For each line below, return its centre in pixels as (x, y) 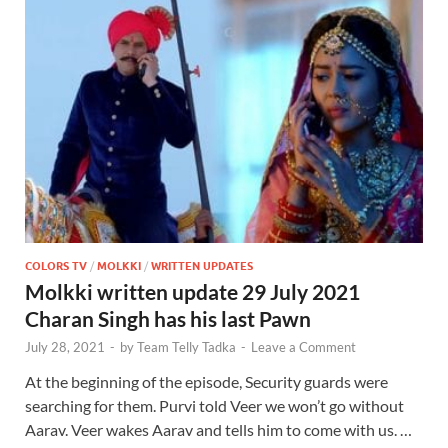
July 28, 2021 (65, 347)
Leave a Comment (303, 347)
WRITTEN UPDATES (202, 266)
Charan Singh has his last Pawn (168, 319)
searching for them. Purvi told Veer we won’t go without (214, 406)
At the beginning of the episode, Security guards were (206, 382)
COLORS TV (56, 266)
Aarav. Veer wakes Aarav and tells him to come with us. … (218, 430)
